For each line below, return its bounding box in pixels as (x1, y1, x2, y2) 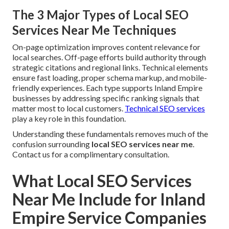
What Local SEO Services (12, 171, 192, 191)
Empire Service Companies (12, 208, 207, 228)
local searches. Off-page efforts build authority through (12, 52, 206, 62)
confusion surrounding (12, 139, 91, 149)
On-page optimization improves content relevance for (12, 42, 200, 52)
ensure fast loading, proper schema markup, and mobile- (12, 73, 207, 83)
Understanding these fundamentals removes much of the (12, 129, 208, 139)
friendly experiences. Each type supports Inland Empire (12, 83, 202, 93)
